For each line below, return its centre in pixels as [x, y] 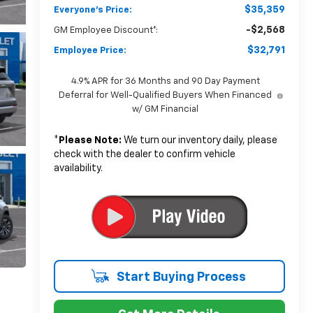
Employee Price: [90, 50]
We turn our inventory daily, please [199, 140]
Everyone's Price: [93, 10]
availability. [78, 168]
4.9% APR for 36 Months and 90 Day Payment [165, 81]
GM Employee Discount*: [105, 30]
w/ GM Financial [166, 109]
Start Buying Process [180, 277]
